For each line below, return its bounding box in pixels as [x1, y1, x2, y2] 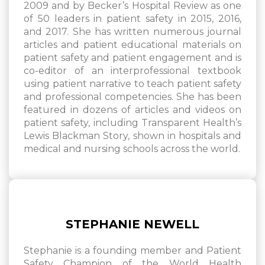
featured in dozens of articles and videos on [24, 104, 241, 116]
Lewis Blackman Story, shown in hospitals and [24, 130, 241, 142]
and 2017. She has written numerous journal [24, 26, 241, 38]
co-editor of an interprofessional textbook [24, 65, 241, 77]
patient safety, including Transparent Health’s [24, 117, 241, 129]
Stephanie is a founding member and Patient [24, 245, 241, 257]
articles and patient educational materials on [24, 39, 241, 51]
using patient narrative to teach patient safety [24, 78, 241, 90]
